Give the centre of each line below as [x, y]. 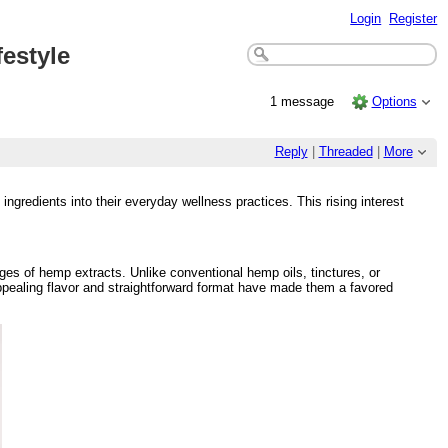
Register [413, 18]
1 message [304, 101]
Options [394, 101]
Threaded [345, 152]
